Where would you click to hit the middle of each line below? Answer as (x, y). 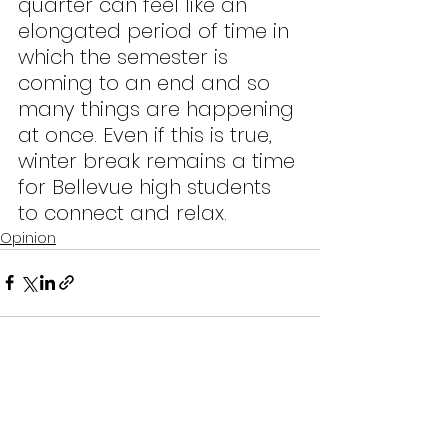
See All (296, 395)
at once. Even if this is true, (148, 134)
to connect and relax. (122, 212)
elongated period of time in (156, 30)
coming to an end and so (147, 82)
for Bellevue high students (147, 186)
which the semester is (126, 56)
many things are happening (159, 108)
